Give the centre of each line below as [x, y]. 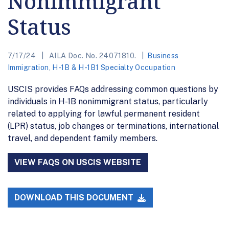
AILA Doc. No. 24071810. [93, 55]
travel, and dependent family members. [83, 138]
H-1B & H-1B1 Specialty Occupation [114, 67]
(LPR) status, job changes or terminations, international [113, 126]
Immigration [28, 67]
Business [163, 55]
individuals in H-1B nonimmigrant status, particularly [108, 101]
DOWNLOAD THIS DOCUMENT [75, 197]
